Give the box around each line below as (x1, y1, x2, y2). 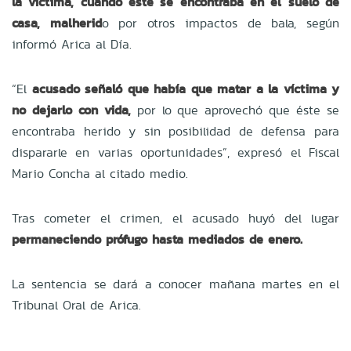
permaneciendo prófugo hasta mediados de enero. (12, 230, 302, 248)
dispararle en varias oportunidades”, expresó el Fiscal (12, 143, 339, 161)
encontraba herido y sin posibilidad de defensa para (12, 121, 339, 140)
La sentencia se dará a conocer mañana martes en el (12, 274, 339, 293)
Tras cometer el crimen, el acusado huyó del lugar (12, 208, 339, 227)
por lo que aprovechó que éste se (130, 100, 340, 119)
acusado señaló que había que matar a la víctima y (31, 79, 339, 98)
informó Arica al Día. (12, 34, 132, 53)
